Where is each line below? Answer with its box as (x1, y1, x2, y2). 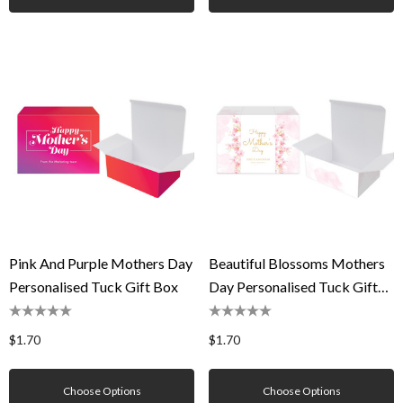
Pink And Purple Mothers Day (9, 255, 193, 272)
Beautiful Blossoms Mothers (209, 255, 385, 272)
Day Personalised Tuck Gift (209, 278, 378, 295)
